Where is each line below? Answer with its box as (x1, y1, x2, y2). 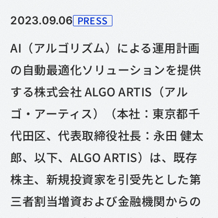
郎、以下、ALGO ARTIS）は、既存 (10, 148, 198, 165)
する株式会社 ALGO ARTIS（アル (10, 83, 188, 100)
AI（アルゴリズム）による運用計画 (10, 39, 200, 56)
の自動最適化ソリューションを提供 (10, 61, 201, 78)
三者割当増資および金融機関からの (10, 192, 201, 209)
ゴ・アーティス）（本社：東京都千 (10, 105, 200, 122)
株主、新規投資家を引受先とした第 (10, 170, 201, 187)
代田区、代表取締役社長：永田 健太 (10, 127, 204, 144)
